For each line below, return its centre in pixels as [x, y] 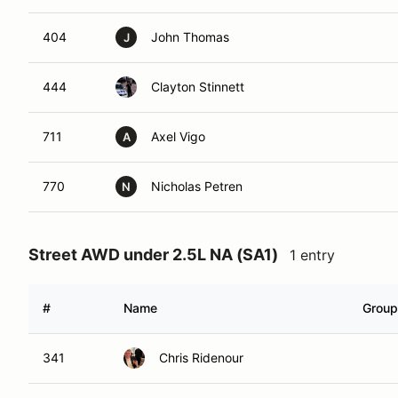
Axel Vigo [178, 136]
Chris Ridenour [201, 358]
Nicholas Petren [197, 186]
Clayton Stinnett [198, 87]
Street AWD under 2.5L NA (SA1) [153, 255]
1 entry [312, 255]
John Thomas [190, 37]
